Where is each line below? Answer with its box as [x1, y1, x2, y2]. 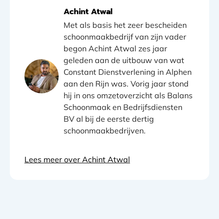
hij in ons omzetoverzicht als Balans [64, 90, 193, 100]
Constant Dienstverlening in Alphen [64, 66, 192, 77]
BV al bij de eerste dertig [64, 113, 154, 124]
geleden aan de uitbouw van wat [64, 55, 184, 65]
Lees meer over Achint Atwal [24, 154, 130, 164]
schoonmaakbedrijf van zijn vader [64, 31, 186, 42]
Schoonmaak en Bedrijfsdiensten [64, 102, 182, 112]
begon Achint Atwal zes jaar [64, 43, 167, 53]
